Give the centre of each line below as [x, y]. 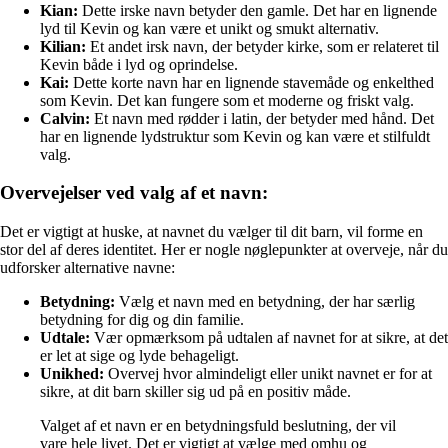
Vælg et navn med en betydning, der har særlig [265, 302]
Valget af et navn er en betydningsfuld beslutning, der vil [218, 426]
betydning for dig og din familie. [142, 320]
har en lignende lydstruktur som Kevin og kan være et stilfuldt [235, 136]
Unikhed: [72, 374]
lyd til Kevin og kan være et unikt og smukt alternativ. [209, 28]
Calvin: [65, 118]
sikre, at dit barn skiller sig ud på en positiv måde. [195, 392]
